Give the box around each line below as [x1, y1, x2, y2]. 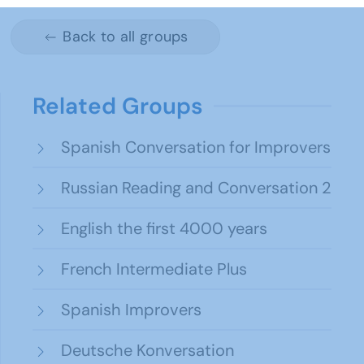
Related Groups [32, 91, 203, 121]
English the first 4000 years [61, 218, 267, 239]
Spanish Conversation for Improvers [61, 136, 331, 158]
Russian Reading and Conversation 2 [61, 177, 331, 198]
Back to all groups [63, 27, 188, 46]
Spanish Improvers [61, 299, 201, 320]
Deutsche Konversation [61, 340, 234, 361]
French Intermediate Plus [61, 258, 247, 279]
